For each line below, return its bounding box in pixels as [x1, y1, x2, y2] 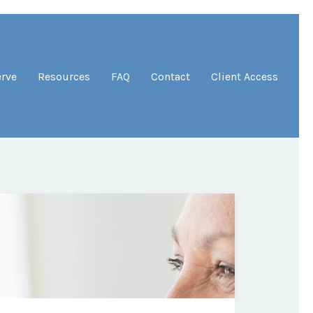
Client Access [211, 69, 278, 83]
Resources [38, 69, 90, 83]
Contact [151, 69, 190, 83]
